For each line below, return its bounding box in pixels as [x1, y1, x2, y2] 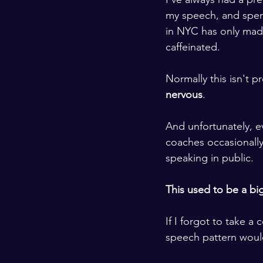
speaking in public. [166, 151, 257, 164]
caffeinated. [166, 41, 223, 53]
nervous [166, 88, 203, 101]
